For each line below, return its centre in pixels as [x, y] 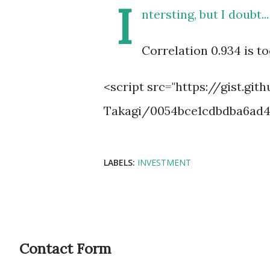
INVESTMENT [164, 163]
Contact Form [65, 249]
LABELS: [119, 163]
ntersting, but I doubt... [205, 14]
